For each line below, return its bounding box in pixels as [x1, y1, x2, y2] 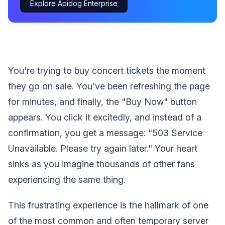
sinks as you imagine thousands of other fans [8, 158, 195, 169]
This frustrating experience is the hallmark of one [8, 199, 208, 210]
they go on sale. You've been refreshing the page [8, 80, 210, 91]
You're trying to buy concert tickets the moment [8, 65, 205, 76]
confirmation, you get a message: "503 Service [8, 127, 202, 138]
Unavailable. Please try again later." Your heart [8, 143, 197, 154]
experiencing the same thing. [8, 174, 126, 185]
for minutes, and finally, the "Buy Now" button [8, 96, 197, 107]
